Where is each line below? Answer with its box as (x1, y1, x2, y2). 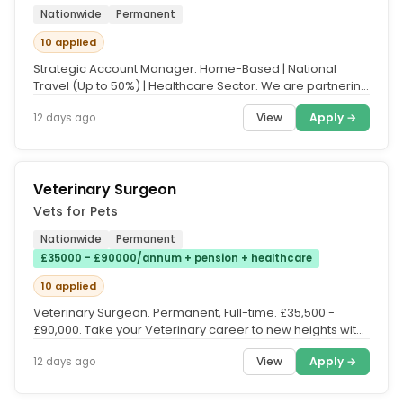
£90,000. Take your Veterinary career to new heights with (33, 321, 363, 338)
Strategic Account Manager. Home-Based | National (33, 60, 336, 77)
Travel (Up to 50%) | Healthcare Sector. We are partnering (33, 77, 369, 94)
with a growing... (33, 94, 127, 112)
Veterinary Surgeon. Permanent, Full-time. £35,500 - (33, 304, 335, 321)
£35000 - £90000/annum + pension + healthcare (40, 251, 312, 265)
